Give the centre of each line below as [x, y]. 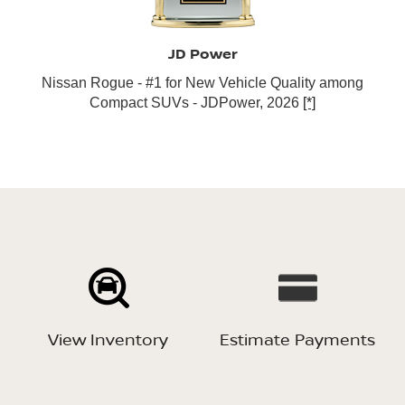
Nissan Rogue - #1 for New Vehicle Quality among [202, 83]
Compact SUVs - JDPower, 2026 [196, 103]
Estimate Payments [297, 339]
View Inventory [108, 339]
